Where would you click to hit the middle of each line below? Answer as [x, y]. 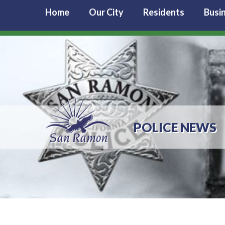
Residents [164, 12]
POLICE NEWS [175, 127]
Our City [106, 12]
